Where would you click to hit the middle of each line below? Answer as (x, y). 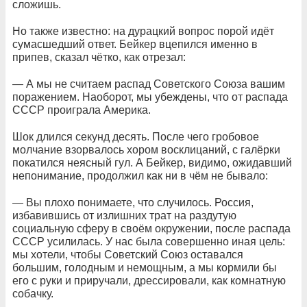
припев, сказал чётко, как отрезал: (99, 57)
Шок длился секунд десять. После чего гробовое (136, 136)
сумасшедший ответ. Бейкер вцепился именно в (135, 44)
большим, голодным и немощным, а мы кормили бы (145, 267)
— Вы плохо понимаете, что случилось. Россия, (133, 202)
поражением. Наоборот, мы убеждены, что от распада (150, 97)
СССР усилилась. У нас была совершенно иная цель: (149, 241)
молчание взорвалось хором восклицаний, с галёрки (146, 149)
